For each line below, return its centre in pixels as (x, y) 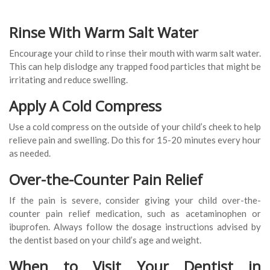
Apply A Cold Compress (85, 106)
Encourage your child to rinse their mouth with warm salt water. (135, 53)
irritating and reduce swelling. (68, 80)
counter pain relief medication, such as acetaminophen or (135, 214)
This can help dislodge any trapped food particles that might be (135, 67)
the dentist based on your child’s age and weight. (105, 240)
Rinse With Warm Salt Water (104, 33)
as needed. (30, 153)
